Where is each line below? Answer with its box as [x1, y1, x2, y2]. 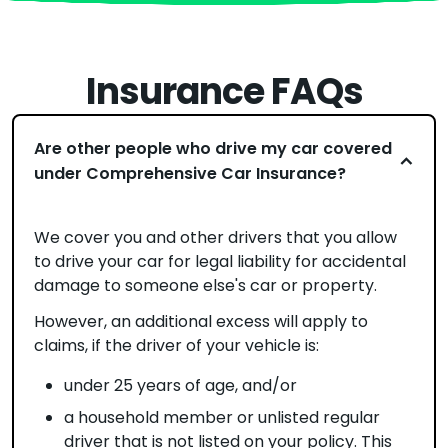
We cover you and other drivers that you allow [34, 226, 397, 249]
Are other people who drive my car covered [34, 137, 392, 160]
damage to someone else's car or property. [34, 274, 377, 297]
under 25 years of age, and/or [64, 374, 297, 397]
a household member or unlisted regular [64, 406, 380, 429]
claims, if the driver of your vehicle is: [34, 334, 319, 357]
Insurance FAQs [85, 66, 363, 117]
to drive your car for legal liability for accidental [34, 250, 406, 273]
